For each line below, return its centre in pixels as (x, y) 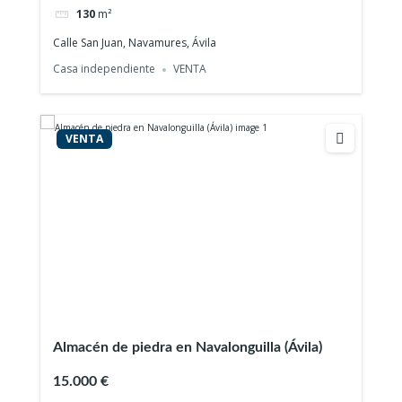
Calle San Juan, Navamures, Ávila (135, 42)
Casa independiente (105, 69)
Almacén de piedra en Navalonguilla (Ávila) (188, 348)
